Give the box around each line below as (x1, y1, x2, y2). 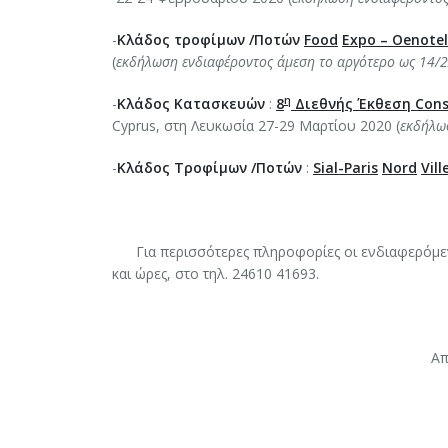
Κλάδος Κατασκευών (117, 94, 265, 113)
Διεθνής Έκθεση (291, 94, 415, 113)
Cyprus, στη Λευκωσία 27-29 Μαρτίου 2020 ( (112, 116, 400, 135)
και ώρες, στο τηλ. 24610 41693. (112, 264, 319, 283)
